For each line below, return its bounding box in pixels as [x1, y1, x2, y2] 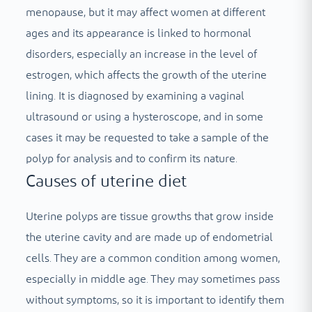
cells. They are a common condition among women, [25, 252, 280, 264]
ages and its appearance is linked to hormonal [25, 27, 251, 39]
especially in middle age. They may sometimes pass [25, 273, 280, 285]
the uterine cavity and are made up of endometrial [25, 231, 273, 243]
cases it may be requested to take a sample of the [25, 132, 269, 143]
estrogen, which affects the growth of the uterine [25, 69, 267, 81]
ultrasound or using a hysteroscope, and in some [25, 111, 263, 123]
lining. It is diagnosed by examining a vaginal [25, 90, 244, 102]
